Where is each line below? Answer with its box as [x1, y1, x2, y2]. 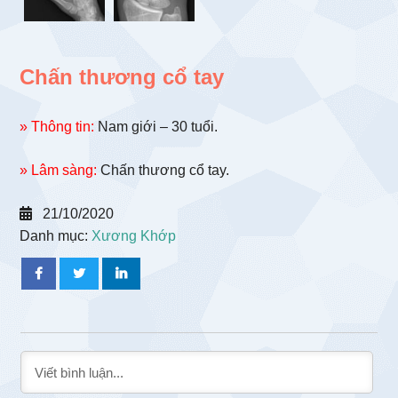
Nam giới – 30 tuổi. [94, 119, 219, 135]
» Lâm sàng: [20, 163, 98, 179]
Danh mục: [20, 228, 92, 244]
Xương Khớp [92, 228, 177, 244]
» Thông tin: [20, 119, 95, 135]
